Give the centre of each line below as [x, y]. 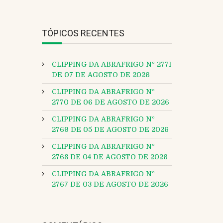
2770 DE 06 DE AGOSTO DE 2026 [110, 102]
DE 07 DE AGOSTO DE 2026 [101, 75]
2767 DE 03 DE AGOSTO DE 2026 [110, 184]
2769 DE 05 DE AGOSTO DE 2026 [110, 130]
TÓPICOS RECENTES [83, 33]
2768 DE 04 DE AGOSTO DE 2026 [110, 157]
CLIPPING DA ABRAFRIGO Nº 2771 [111, 64]
